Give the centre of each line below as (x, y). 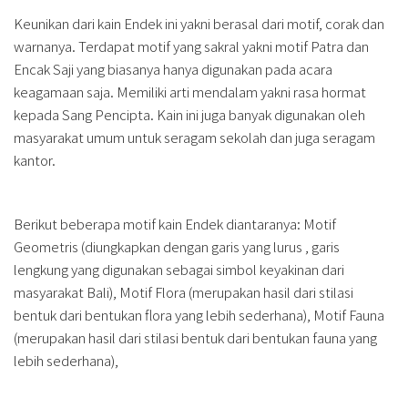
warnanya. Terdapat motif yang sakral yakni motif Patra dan (191, 46)
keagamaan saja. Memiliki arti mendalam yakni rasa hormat (190, 92)
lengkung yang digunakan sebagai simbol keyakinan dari (179, 270)
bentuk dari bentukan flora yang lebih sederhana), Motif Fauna (199, 315)
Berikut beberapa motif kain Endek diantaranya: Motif (175, 224)
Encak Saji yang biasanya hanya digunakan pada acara (173, 69)
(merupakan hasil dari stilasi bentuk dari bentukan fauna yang (195, 338)
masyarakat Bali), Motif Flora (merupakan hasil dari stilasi (184, 292)
